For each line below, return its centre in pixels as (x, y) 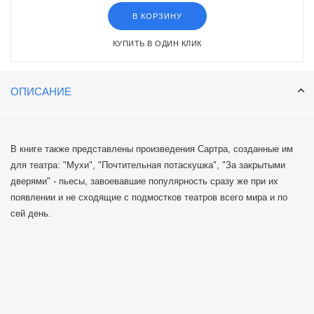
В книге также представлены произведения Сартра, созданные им (152, 149)
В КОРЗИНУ (157, 16)
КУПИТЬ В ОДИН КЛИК (157, 44)
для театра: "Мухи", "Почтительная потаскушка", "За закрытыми (148, 165)
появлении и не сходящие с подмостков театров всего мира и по (149, 198)
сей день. (31, 214)
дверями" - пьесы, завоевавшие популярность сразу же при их (144, 182)
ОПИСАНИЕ (41, 92)
